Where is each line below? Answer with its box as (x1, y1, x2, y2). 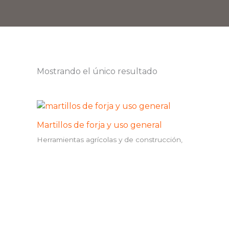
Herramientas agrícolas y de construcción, (37, 135, 182, 144)
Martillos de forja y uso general (37, 120, 162, 130)
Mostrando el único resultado (37, 66, 157, 76)
